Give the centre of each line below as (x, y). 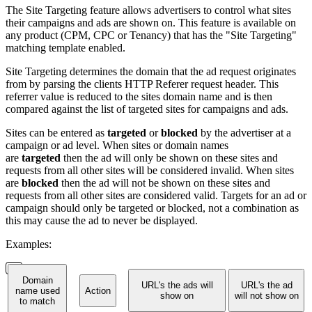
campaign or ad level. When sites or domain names (117, 145)
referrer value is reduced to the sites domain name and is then (139, 96)
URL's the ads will (177, 285)
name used (37, 290)
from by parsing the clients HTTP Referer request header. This (142, 84)
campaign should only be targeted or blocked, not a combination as (152, 208)
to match (37, 301)
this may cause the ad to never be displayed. (102, 220)
